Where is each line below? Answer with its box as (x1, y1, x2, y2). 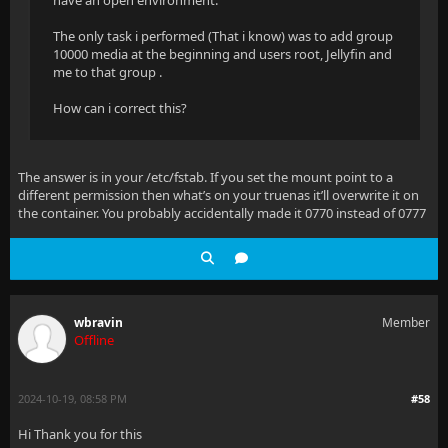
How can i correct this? (53, 99, 187, 117)
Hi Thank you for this (18, 425, 142, 443)
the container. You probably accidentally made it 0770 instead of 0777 (18, 204, 426, 222)
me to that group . (53, 63, 162, 81)
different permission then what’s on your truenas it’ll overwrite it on (18, 186, 419, 204)
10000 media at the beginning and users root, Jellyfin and (53, 45, 392, 63)
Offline (74, 331, 114, 349)
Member (382, 314, 430, 331)
